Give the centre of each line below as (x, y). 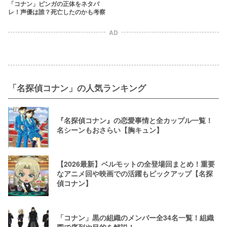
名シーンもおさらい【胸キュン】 (110, 129)
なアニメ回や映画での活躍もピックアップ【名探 (135, 174)
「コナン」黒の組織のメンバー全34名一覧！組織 (135, 217)
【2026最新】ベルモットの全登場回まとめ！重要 (136, 164)
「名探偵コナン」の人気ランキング (77, 87)
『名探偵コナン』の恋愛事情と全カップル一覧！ (135, 120)
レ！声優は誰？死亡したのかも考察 (57, 11)
